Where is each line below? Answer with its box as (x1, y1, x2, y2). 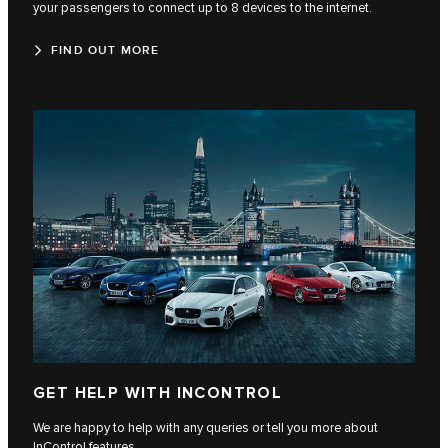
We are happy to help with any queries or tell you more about (33, 419, 378, 436)
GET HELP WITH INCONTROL (33, 383, 283, 403)
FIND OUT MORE (51, 42, 160, 58)
